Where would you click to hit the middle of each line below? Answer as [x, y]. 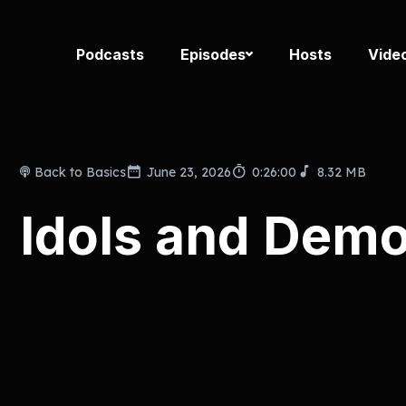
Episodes [213, 54]
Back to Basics [81, 172]
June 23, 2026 [189, 172]
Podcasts [110, 54]
